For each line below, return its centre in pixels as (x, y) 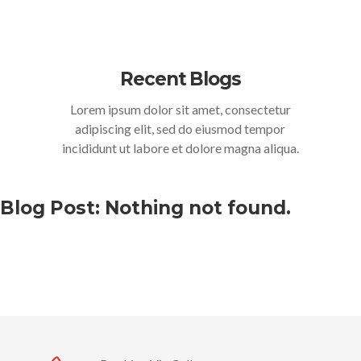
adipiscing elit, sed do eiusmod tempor (180, 129)
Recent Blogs (180, 79)
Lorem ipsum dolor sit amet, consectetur (180, 109)
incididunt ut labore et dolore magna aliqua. (180, 148)
